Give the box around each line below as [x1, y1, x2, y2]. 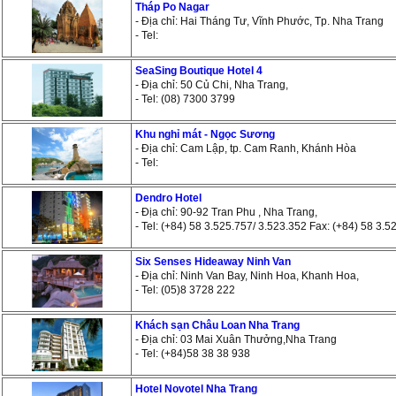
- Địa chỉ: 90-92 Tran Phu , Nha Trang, [135, 206, 317, 218]
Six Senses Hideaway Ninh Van [135, 255, 291, 268]
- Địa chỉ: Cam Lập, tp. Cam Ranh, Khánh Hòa [135, 142, 356, 155]
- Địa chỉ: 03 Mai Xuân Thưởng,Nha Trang [135, 333, 337, 346]
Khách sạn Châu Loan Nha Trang [135, 319, 300, 331]
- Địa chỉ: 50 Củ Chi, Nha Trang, [135, 79, 288, 91]
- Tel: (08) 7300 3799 [135, 93, 235, 105]
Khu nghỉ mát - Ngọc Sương [135, 128, 275, 141]
